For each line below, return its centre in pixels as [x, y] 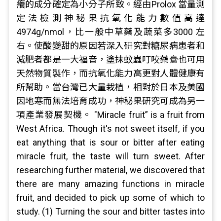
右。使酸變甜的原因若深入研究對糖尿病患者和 [110, 46]
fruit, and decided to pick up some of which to [110, 198]
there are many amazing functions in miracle [110, 184]
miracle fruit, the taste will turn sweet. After [110, 156]
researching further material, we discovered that [110, 170]
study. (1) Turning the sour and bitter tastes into [110, 211]
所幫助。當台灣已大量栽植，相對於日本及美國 [110, 87]
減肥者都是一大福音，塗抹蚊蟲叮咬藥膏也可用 [110, 59]
